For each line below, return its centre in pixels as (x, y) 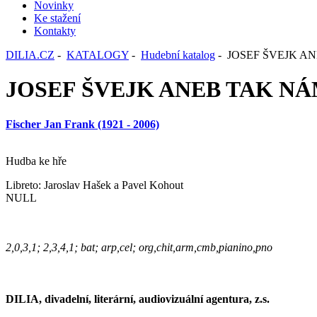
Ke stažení (57, 18)
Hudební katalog (178, 55)
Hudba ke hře (36, 161)
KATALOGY (98, 55)
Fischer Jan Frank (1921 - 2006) (82, 124)
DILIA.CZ (30, 55)
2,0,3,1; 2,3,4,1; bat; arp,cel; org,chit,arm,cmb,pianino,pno (139, 247)
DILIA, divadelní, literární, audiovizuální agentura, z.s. (138, 299)
